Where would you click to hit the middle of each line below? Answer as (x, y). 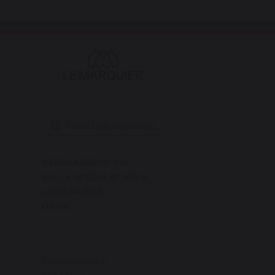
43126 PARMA (73, 192)
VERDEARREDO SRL (86, 162)
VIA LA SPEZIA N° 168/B (95, 177)
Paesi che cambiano (110, 125)
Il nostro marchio (75, 261)
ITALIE (56, 207)
